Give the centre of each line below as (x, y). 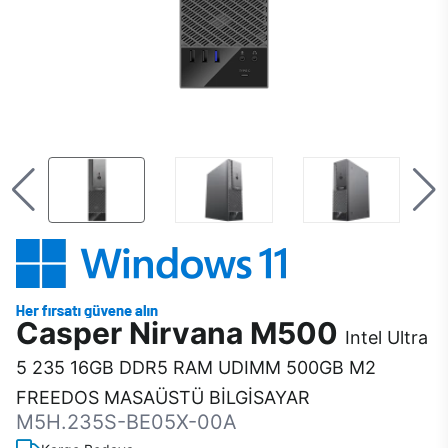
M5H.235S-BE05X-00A (126, 422)
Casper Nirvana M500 (180, 333)
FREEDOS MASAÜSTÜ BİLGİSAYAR (163, 397)
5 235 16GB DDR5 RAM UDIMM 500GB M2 (196, 367)
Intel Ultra (386, 337)
